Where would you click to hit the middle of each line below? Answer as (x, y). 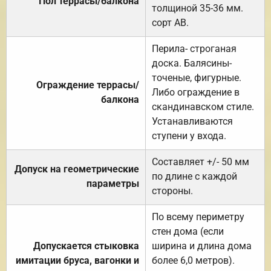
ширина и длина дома (202, 246)
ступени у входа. (189, 135)
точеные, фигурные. (197, 77)
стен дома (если (188, 231)
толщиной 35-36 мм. (198, 8)
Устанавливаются (192, 121)
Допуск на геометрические (77, 169)
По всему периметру (198, 217)
